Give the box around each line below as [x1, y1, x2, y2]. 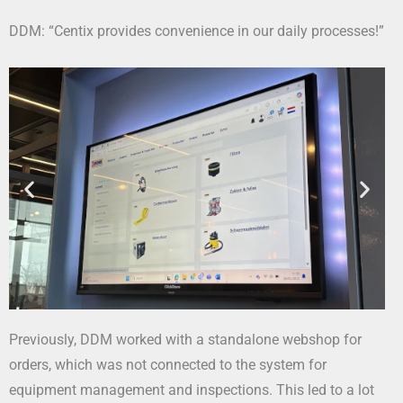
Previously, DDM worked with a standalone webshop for [9, 330, 362, 348]
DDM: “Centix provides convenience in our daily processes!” [9, 22, 384, 40]
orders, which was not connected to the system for [9, 355, 327, 373]
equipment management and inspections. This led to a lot [9, 381, 374, 399]
